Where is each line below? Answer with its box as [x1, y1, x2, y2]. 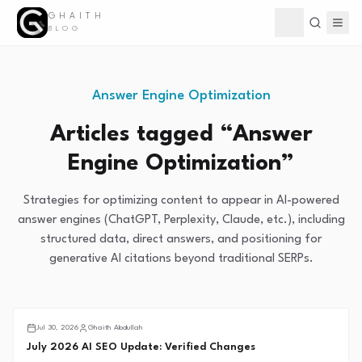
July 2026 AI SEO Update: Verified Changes [27, 342, 255, 352]
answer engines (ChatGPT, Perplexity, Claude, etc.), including [17, 214, 345, 226]
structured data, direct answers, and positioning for [40, 234, 322, 246]
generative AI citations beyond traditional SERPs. [48, 253, 314, 265]
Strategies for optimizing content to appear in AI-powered [23, 195, 339, 207]
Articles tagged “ [49, 124, 233, 146]
